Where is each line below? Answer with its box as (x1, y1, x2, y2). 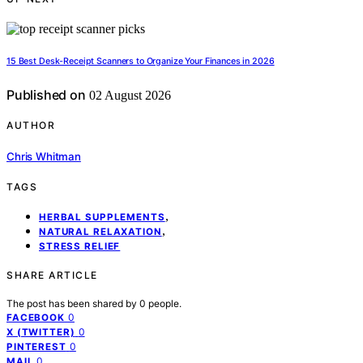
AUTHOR (6, 119, 55, 132)
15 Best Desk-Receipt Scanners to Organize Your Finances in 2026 (6, 56, 275, 67)
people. (148, 297, 181, 310)
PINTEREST (6, 340, 66, 352)
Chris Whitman (6, 149, 81, 163)
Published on (6, 87, 86, 104)
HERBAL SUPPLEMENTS (39, 211, 165, 223)
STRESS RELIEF (39, 240, 121, 252)
